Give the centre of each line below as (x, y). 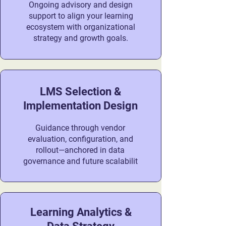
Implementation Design (80, 106)
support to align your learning (81, 16)
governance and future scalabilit (80, 161)
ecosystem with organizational (81, 27)
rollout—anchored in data (80, 150)
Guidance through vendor (80, 128)
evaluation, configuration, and (80, 139)
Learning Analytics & (81, 212)
